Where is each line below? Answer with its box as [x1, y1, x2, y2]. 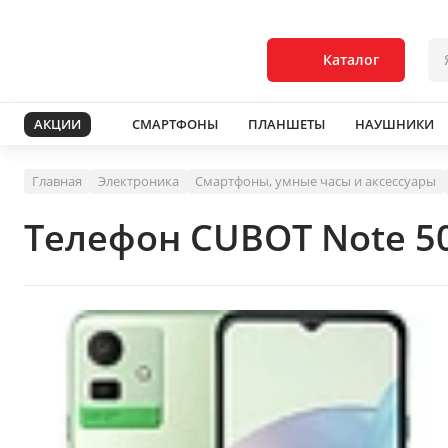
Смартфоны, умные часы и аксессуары [195, 172, 436, 190]
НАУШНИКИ [355, 114, 434, 133]
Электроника [98, 172, 179, 190]
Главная [32, 172, 82, 190]
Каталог [323, 50, 379, 69]
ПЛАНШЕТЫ [248, 114, 325, 133]
